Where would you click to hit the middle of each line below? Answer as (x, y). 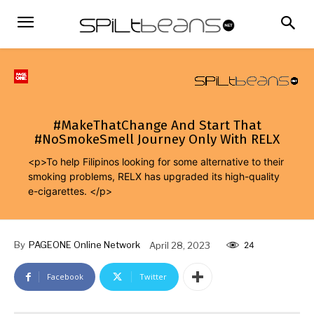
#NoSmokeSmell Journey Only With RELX (157, 139)
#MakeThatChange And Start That (157, 125)
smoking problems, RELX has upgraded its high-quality (154, 177)
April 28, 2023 (180, 245)
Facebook (65, 277)
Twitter (153, 277)
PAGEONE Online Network (84, 245)
